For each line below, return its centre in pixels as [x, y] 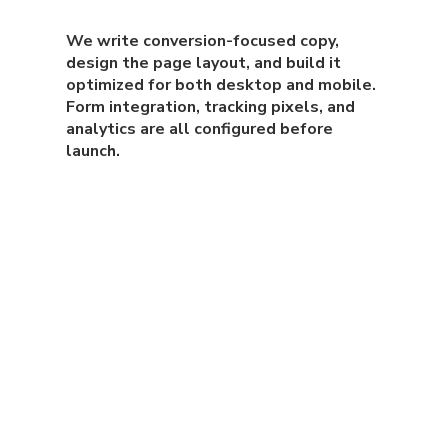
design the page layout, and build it [204, 62]
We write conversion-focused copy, [203, 40]
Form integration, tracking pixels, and [211, 106]
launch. [93, 150]
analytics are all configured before [200, 128]
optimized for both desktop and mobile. [221, 84]
